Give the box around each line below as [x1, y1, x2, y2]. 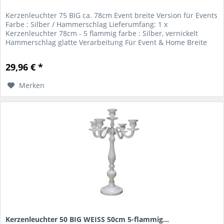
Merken [19, 80, 45, 90]
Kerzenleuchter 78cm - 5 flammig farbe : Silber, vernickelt [5, 28, 198, 38]
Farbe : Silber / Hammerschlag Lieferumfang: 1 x [5, 19, 168, 29]
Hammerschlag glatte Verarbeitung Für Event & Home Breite [5, 37, 207, 47]
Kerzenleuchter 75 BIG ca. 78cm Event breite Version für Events [5, 10, 218, 20]
